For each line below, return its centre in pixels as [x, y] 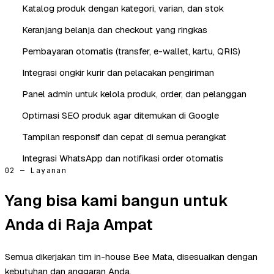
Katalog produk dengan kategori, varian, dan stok [123, 8]
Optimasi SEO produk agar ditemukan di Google [120, 115]
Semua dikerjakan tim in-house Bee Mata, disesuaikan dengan [131, 256]
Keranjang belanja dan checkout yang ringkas [115, 29]
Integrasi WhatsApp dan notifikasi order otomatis [123, 158]
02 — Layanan [36, 170]
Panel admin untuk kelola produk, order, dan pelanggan [134, 94]
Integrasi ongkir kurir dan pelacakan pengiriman [118, 72]
